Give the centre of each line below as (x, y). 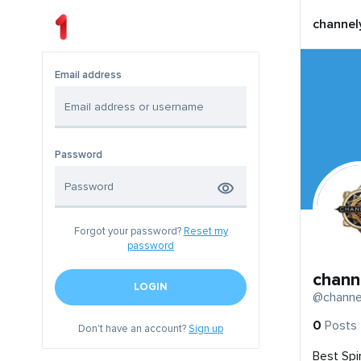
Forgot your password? (129, 232)
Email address (88, 75)
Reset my (205, 232)
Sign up (206, 329)
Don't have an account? (133, 329)
